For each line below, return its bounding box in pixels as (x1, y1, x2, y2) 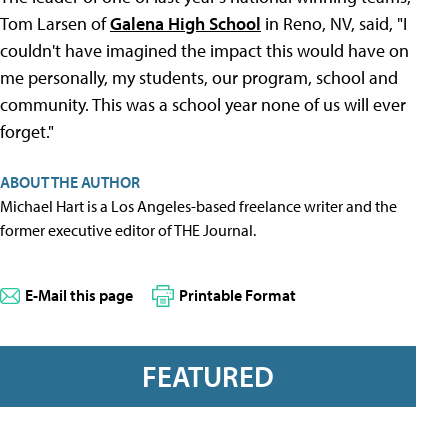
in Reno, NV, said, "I (261, 12, 407, 35)
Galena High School (110, 12, 261, 35)
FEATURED (142, 358, 274, 395)
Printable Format (179, 285, 296, 305)
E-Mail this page (25, 285, 133, 305)
